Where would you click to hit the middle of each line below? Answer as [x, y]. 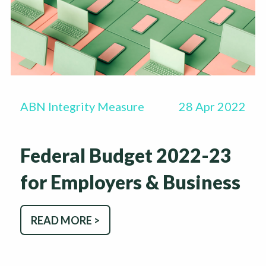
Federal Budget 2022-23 [126, 156]
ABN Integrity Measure [82, 107]
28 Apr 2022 [212, 107]
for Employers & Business [130, 182]
